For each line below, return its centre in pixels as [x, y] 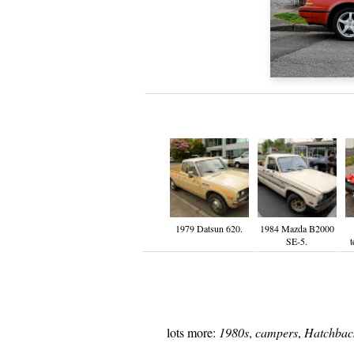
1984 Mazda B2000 [297, 228]
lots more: [192, 332]
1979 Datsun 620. [209, 228]
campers [276, 332]
